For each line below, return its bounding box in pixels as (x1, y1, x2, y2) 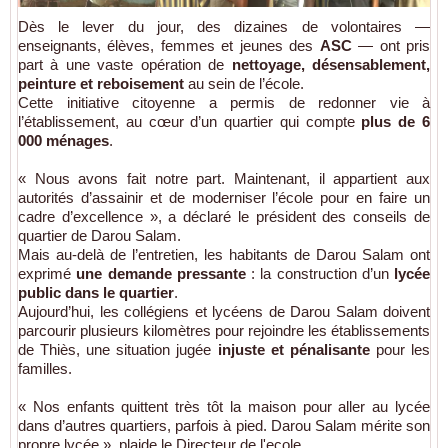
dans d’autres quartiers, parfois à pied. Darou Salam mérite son (18, 416, 430, 434)
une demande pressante (76, 264, 246, 282)
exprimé (18, 264, 77, 282)
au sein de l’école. (184, 74, 304, 92)
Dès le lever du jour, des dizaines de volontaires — (18, 17, 430, 35)
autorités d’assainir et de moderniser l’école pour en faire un (18, 188, 430, 206)
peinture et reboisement (18, 74, 184, 92)
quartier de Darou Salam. (18, 226, 181, 244)
